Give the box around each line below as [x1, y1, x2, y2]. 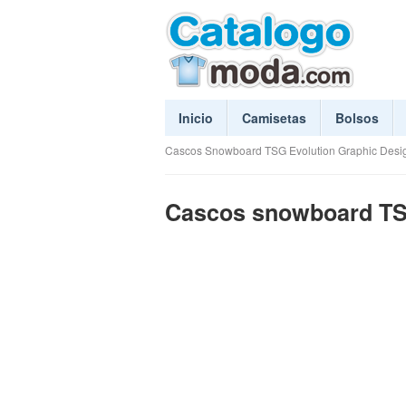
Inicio [179, 109, 213, 127]
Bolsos [335, 109, 379, 127]
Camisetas [242, 109, 306, 127]
